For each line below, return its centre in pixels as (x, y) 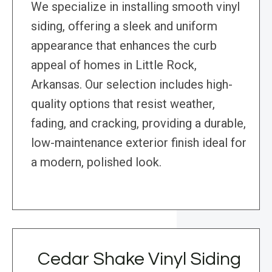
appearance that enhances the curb (124, 46)
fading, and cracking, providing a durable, (138, 124)
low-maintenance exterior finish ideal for (139, 143)
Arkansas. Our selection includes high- (132, 85)
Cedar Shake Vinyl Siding (139, 259)
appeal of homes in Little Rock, (114, 65)
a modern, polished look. (96, 162)
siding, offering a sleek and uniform (124, 26)
